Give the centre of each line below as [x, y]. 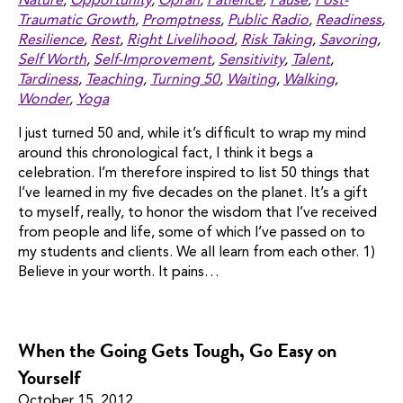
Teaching [114, 81]
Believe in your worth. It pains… [119, 273]
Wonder [44, 100]
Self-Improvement [152, 61]
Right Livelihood [180, 41]
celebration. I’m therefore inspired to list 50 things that [194, 174]
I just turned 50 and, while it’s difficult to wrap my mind [192, 134]
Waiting [251, 81]
